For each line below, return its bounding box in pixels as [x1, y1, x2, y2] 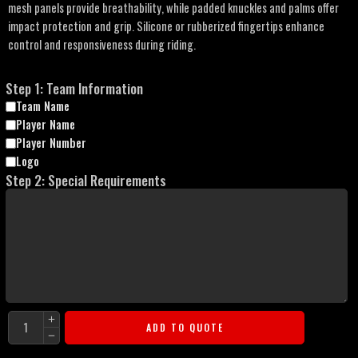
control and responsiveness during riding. [8, 36, 196, 54]
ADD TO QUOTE [145, 320, 224, 334]
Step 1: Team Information [6, 78, 143, 98]
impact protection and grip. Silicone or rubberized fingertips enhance [8, 18, 324, 35]
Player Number [16, 133, 86, 151]
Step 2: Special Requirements [6, 170, 166, 191]
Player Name [16, 115, 75, 133]
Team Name [16, 97, 70, 114]
